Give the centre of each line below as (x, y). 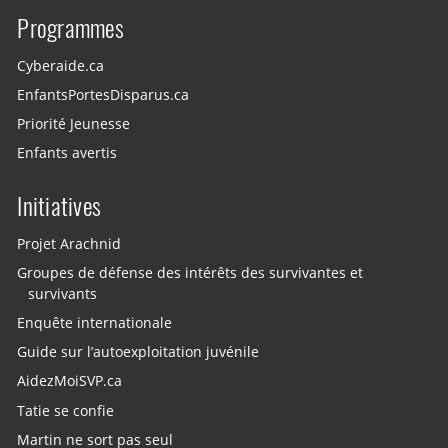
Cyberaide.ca (61, 65)
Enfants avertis (67, 152)
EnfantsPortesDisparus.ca (103, 94)
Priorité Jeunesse (74, 123)
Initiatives (59, 205)
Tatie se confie (66, 410)
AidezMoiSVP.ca (70, 381)
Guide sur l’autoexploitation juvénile (138, 352)
